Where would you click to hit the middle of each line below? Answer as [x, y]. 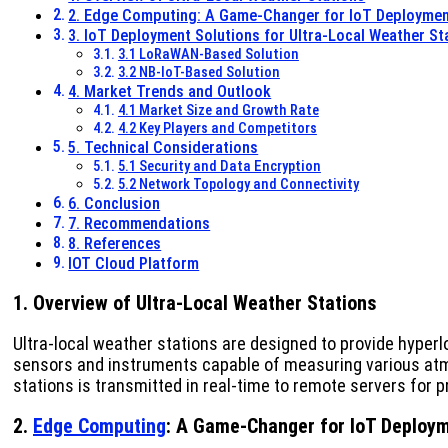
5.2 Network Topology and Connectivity [238, 184]
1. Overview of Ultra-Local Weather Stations [195, 303]
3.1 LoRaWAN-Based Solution [208, 54]
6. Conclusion [114, 204]
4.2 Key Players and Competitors [217, 128]
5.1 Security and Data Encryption [219, 166]
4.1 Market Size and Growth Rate [218, 110]
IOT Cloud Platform [134, 264]
